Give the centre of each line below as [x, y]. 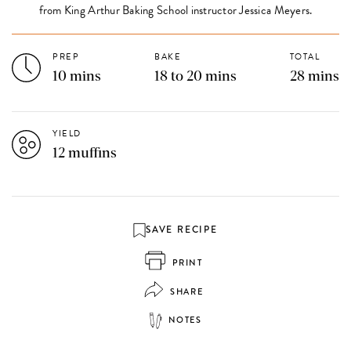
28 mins [314, 76]
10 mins [77, 76]
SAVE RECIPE [182, 230]
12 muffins [85, 153]
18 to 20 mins [195, 76]
